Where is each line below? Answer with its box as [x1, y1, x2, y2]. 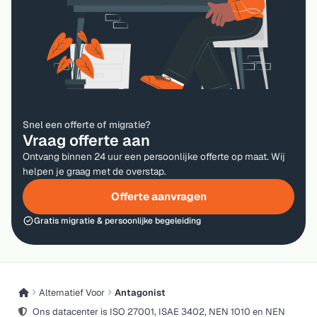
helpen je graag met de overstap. [23, 164, 166, 178]
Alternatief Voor [39, 286, 105, 299]
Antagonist [115, 286, 166, 299]
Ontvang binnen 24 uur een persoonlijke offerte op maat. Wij [23, 149, 285, 163]
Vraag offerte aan [23, 129, 150, 150]
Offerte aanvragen [110, 189, 207, 203]
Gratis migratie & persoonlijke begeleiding [34, 214, 201, 226]
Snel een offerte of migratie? [23, 117, 151, 131]
